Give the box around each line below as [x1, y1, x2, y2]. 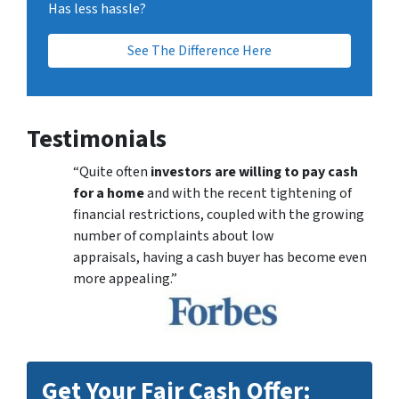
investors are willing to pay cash [151, 162, 358, 183]
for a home [73, 183, 144, 204]
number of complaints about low [73, 226, 274, 247]
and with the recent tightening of [144, 183, 352, 204]
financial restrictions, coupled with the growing [73, 205, 364, 225]
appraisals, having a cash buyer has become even [73, 248, 367, 268]
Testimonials [27, 121, 167, 158]
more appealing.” [73, 269, 177, 289]
